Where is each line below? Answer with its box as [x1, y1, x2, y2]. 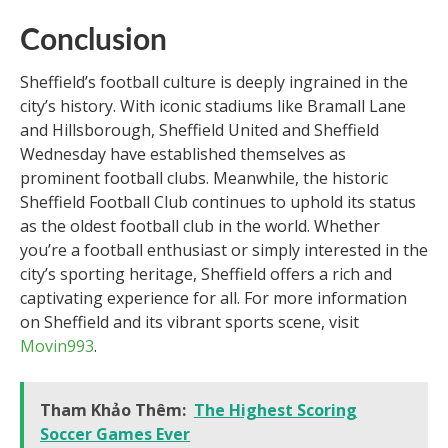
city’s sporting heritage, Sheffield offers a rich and [20, 263, 392, 286]
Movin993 [20, 335, 94, 358]
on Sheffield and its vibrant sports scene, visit [20, 311, 359, 334]
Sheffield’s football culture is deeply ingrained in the [20, 71, 408, 94]
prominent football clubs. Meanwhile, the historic [20, 167, 388, 190]
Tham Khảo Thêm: [40, 399, 186, 422]
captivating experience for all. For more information [20, 287, 407, 310]
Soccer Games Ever [40, 423, 190, 446]
